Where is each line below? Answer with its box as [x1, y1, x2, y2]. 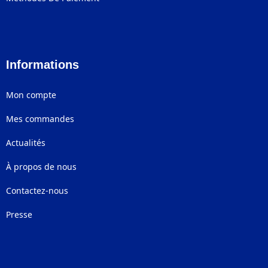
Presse [6, 209, 32, 221]
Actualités [6, 137, 45, 149]
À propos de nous [6, 161, 77, 173]
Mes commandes [6, 113, 74, 125]
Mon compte [6, 89, 56, 101]
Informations [6, 58, 79, 72]
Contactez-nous [6, 185, 68, 197]
